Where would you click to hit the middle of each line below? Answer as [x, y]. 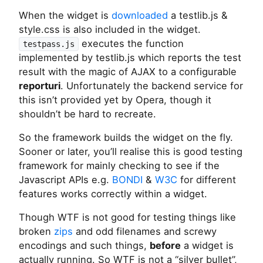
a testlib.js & [198, 15]
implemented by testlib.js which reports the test [130, 57]
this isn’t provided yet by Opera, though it [115, 100]
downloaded [140, 15]
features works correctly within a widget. [113, 193]
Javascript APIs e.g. [65, 179]
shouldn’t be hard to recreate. [87, 114]
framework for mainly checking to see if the [119, 165]
